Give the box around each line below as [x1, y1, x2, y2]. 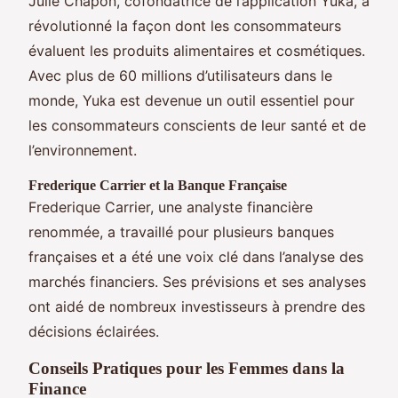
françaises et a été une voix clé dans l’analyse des [28, 247, 363, 266]
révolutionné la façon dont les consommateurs [28, 16, 341, 35]
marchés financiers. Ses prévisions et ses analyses [28, 272, 366, 291]
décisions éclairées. [28, 322, 159, 340]
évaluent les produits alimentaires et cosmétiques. [28, 41, 365, 60]
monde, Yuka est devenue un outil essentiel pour [28, 91, 354, 109]
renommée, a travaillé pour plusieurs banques [28, 222, 334, 241]
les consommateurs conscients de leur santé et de [28, 115, 366, 134]
